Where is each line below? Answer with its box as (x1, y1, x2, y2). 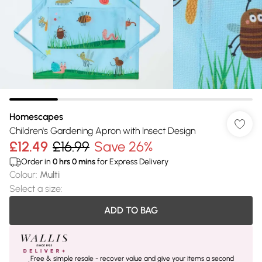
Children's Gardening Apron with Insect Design (9, 125, 195, 136)
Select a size (9, 183, 61, 194)
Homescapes (9, 111, 63, 122)
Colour (9, 169, 36, 180)
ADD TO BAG (104, 205, 158, 216)
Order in (21, 157, 53, 167)
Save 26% (94, 138, 153, 155)
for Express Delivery (95, 157, 168, 167)
